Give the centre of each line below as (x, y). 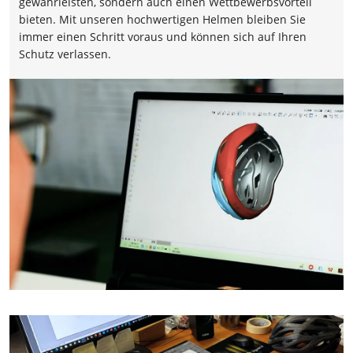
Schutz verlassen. (65, 54)
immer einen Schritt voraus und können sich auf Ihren (163, 37)
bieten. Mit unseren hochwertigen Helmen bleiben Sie (162, 20)
